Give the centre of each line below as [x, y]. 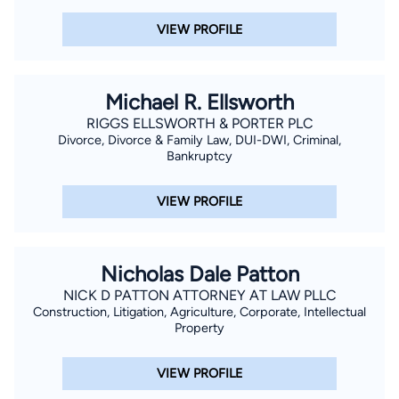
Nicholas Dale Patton [199, 273]
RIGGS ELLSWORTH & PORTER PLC [199, 123]
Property [199, 327]
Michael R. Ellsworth [199, 102]
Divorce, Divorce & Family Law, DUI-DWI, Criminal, [199, 139]
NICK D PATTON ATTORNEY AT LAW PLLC [199, 295]
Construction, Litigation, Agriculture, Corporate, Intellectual [199, 311]
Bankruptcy [199, 155]
